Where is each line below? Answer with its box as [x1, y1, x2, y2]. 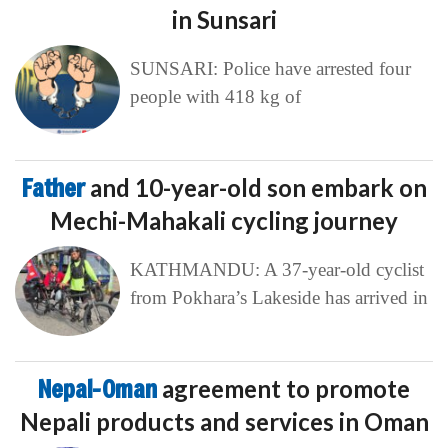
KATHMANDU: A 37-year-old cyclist [129, 259, 424, 281]
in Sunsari [171, 5, 277, 35]
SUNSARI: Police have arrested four [129, 58, 411, 80]
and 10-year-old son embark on [89, 173, 427, 203]
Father [21, 172, 90, 205]
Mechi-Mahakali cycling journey [50, 206, 398, 236]
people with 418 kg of [129, 86, 301, 108]
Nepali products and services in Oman [19, 407, 429, 437]
